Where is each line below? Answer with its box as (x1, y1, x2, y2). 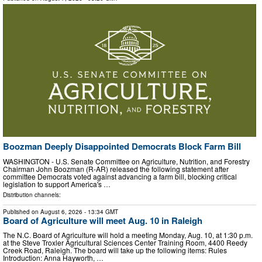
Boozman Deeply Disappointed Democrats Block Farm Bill (3, 140, 241, 153)
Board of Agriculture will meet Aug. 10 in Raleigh (3, 213, 202, 227)
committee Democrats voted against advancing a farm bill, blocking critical (3, 171, 237, 181)
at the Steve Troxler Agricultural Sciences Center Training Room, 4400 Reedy (3, 237, 247, 248)
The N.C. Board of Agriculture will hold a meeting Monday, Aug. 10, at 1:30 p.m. (3, 230, 253, 240)
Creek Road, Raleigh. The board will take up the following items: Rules (3, 245, 227, 256)
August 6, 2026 (40, 207, 82, 216)
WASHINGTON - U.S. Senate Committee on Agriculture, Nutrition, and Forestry (3, 156, 250, 166)
